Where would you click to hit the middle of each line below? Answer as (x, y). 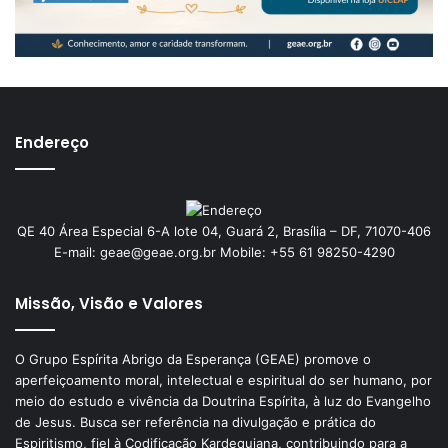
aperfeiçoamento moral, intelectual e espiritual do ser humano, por (223, 380)
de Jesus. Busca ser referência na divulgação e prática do (195, 422)
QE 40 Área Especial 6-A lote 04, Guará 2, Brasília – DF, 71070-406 (224, 231)
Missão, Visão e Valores (109, 304)
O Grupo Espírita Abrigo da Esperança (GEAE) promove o (193, 359)
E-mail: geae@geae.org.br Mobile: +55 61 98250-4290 (224, 252)
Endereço (52, 143)
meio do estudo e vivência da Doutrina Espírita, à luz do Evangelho (223, 401)
